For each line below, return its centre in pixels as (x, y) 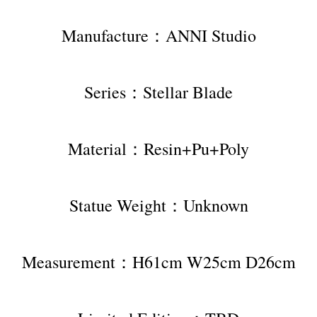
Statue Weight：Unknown (158, 206)
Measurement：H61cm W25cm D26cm (158, 262)
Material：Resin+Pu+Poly (158, 149)
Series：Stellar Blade (158, 92)
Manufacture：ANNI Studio (158, 36)
